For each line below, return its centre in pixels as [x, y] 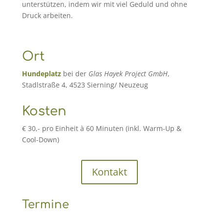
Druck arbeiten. [47, 15]
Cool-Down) [40, 140]
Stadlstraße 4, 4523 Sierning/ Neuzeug [85, 85]
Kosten [44, 111]
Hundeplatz [41, 74]
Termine [45, 205]
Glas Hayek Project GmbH [128, 74]
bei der [75, 74]
